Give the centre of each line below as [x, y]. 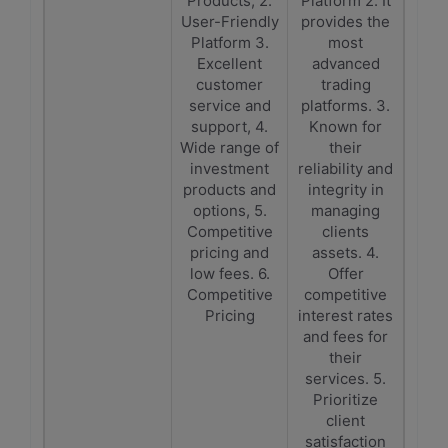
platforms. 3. [345, 105]
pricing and [229, 252]
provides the [345, 21]
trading [345, 84]
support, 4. [229, 126]
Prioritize [345, 399]
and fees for [345, 336]
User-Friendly [229, 21]
